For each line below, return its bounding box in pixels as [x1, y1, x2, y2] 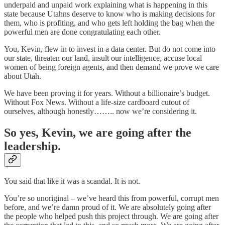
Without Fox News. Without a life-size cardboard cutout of [4, 97, 189, 106]
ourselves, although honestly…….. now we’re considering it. [4, 106, 197, 116]
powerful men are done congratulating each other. [4, 27, 161, 36]
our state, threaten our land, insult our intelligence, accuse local [4, 53, 202, 62]
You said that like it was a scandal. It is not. [4, 176, 140, 185]
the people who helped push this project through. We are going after [4, 211, 218, 220]
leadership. [4, 139, 61, 153]
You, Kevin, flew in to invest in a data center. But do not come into [4, 44, 215, 53]
